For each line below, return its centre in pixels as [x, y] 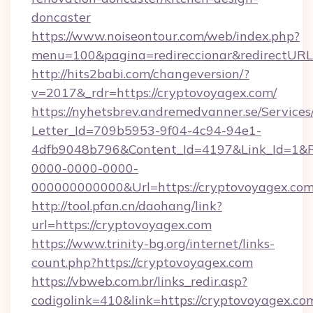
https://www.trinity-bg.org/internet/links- [153, 243]
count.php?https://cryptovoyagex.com [142, 262]
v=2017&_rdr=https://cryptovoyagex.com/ [154, 93]
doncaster [61, 17]
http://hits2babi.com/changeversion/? [140, 74]
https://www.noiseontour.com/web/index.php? [166, 36]
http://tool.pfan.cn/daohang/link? [127, 206]
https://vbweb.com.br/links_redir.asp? [139, 281]
